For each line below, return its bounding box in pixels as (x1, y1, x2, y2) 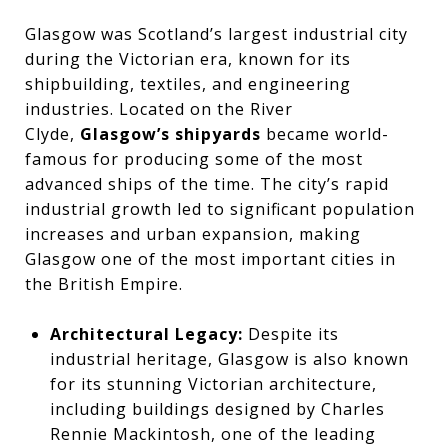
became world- (261, 122, 389, 145)
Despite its (242, 322, 339, 345)
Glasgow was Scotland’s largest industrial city (25, 22, 408, 45)
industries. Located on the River (25, 97, 293, 120)
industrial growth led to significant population (25, 197, 415, 220)
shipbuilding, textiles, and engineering (25, 72, 351, 95)
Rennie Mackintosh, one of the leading (49, 422, 376, 445)
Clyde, (25, 122, 80, 145)
